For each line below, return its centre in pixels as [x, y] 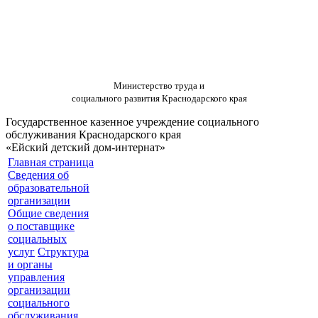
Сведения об [38, 175]
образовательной [49, 188]
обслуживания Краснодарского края [93, 135]
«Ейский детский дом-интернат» [86, 147]
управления [36, 277]
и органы [30, 264]
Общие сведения [48, 213]
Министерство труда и [159, 86]
